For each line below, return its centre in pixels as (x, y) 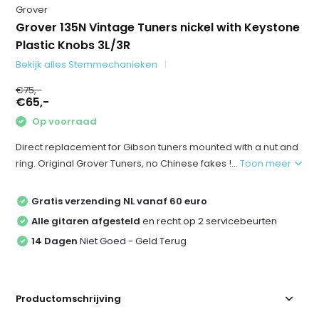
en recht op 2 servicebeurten (209, 221)
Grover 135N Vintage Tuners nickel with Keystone (158, 27)
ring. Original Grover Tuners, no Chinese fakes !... (128, 163)
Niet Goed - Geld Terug (132, 241)
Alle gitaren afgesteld (86, 221)
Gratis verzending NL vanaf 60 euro (120, 201)
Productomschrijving (69, 298)
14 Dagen (55, 241)
